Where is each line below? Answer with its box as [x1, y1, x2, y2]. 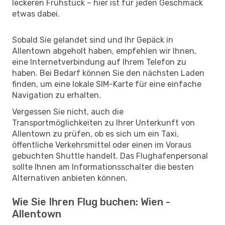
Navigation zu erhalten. [12, 90, 101, 100]
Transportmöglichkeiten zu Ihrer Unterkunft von [12, 118, 195, 128]
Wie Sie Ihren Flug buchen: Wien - [12, 195, 170, 208]
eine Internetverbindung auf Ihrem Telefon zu [12, 57, 186, 67]
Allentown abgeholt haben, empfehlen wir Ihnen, [12, 46, 196, 56]
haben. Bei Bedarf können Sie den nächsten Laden [12, 68, 204, 78]
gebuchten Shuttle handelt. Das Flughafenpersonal [12, 151, 208, 161]
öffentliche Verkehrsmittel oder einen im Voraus [12, 140, 191, 150]
